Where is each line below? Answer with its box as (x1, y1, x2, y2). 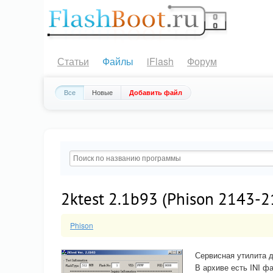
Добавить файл (129, 88, 182, 97)
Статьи (57, 54, 89, 68)
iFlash (147, 54, 174, 68)
